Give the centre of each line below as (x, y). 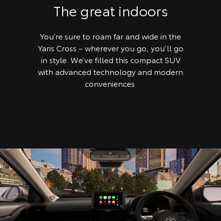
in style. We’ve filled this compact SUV (110, 59)
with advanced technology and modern (110, 71)
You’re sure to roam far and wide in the (110, 36)
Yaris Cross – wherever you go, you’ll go (110, 47)
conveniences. (110, 83)
